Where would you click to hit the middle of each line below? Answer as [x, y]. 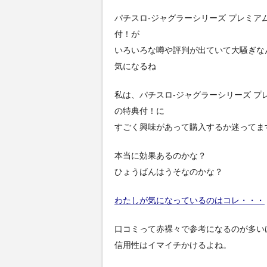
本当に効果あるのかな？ [160, 155]
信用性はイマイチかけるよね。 [173, 245]
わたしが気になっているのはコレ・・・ [190, 200]
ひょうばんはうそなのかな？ [169, 171]
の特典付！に [139, 111]
